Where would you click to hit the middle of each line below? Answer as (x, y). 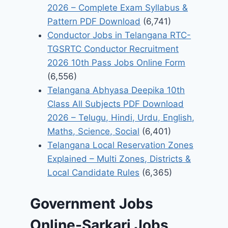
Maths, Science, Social (94, 132)
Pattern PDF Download (94, 22)
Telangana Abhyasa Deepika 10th (116, 90)
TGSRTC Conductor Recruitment (113, 49)
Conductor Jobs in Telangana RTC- (119, 35)
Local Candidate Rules (94, 173)
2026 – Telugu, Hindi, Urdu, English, (121, 118)
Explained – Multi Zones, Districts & (119, 159)
